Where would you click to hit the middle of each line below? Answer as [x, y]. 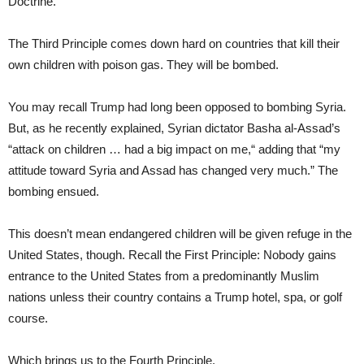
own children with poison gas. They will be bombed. [143, 64]
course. [28, 318]
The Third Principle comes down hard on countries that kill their [174, 43]
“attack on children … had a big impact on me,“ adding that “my [174, 149]
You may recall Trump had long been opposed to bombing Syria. [177, 106]
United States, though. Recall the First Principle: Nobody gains [172, 254]
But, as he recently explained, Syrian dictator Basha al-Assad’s [174, 128]
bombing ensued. [54, 191]
